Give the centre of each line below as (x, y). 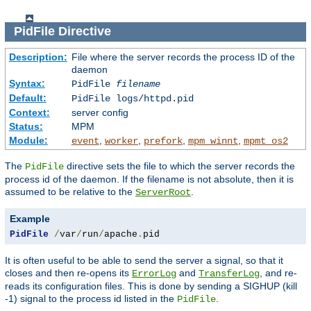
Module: (28, 140)
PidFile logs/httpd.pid (132, 98)
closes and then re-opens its (68, 272)
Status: (26, 126)
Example (30, 218)
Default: (27, 98)
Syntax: (27, 83)
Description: (38, 57)
